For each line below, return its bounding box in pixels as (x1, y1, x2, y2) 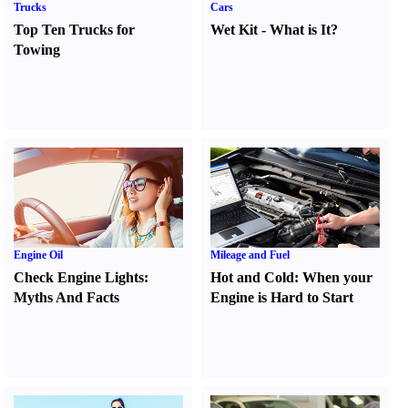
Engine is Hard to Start (210, 290, 354, 305)
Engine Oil (14, 249, 63, 261)
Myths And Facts (14, 290, 119, 305)
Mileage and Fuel (210, 249, 291, 261)
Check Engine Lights (14, 270, 144, 285)
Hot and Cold (210, 270, 295, 285)
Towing (14, 42, 60, 57)
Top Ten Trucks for (14, 22, 135, 37)
